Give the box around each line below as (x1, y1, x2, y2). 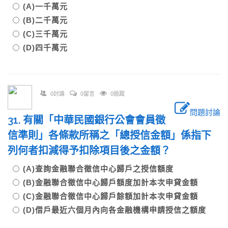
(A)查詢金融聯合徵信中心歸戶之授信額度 (23, 164, 182, 173)
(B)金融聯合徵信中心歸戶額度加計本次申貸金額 (23, 178, 206, 187)
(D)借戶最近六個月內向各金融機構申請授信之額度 (23, 206, 206, 214)
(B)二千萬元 (23, 16, 76, 24)
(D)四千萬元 (23, 43, 68, 52)
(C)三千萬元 (23, 30, 76, 38)
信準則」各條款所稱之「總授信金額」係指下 (8, 129, 211, 141)
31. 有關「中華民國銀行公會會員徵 (8, 114, 165, 126)
